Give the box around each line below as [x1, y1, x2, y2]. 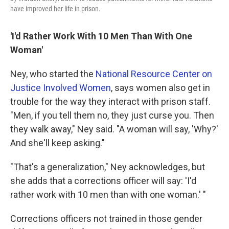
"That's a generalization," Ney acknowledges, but [10, 162, 205, 172]
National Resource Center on [96, 68, 212, 79]
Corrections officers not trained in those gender [10, 213, 202, 224]
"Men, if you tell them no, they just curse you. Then [10, 110, 214, 121]
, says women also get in [111, 82, 210, 93]
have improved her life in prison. [10, 5, 101, 13]
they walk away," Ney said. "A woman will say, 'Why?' [10, 124, 218, 134]
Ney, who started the [10, 68, 96, 79]
